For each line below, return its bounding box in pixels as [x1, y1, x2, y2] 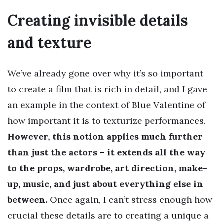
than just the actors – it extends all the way [7, 147, 205, 158]
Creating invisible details [7, 11, 188, 30]
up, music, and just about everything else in [7, 178, 203, 190]
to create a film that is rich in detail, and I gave [7, 83, 207, 95]
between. [7, 194, 47, 206]
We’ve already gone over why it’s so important [7, 68, 203, 79]
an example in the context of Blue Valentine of [7, 99, 205, 111]
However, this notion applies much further [7, 131, 203, 143]
